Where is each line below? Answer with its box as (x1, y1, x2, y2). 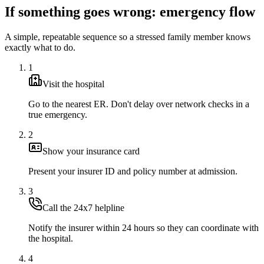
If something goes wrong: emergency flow (5, 4, 255, 19)
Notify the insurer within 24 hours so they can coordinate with (28, 222, 259, 233)
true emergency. (28, 109, 87, 120)
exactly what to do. (5, 42, 75, 52)
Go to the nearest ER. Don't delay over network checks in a (28, 98, 249, 109)
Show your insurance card (42, 146, 140, 156)
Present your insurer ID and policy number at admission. (28, 166, 237, 176)
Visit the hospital (42, 78, 104, 89)
